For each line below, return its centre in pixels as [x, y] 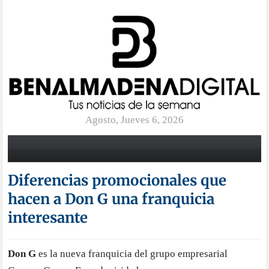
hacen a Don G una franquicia [111, 199]
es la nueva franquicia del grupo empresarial [132, 254]
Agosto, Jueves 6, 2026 [134, 119]
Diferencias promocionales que [117, 181]
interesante [48, 218]
